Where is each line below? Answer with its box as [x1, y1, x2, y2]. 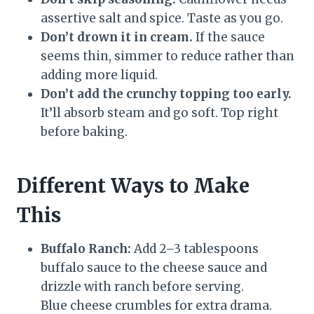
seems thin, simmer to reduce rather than [41, 48, 294, 64]
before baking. [41, 124, 128, 140]
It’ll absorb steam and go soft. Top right [41, 105, 278, 121]
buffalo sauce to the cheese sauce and [41, 260, 267, 276]
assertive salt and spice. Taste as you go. [41, 11, 283, 27]
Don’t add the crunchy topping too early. [41, 86, 292, 102]
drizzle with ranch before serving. [41, 279, 244, 295]
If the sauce [193, 29, 265, 46]
